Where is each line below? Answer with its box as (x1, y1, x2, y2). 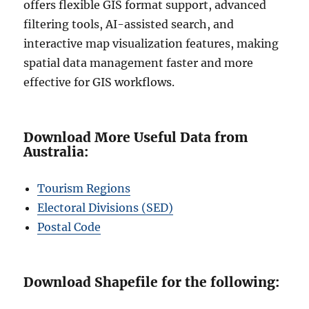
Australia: (23, 143, 89, 160)
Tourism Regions (37, 181, 131, 195)
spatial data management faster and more (23, 55, 254, 70)
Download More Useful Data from (23, 128, 248, 146)
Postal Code (37, 219, 101, 234)
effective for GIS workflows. (23, 74, 175, 89)
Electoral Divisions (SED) (37, 200, 174, 215)
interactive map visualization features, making (23, 36, 279, 50)
